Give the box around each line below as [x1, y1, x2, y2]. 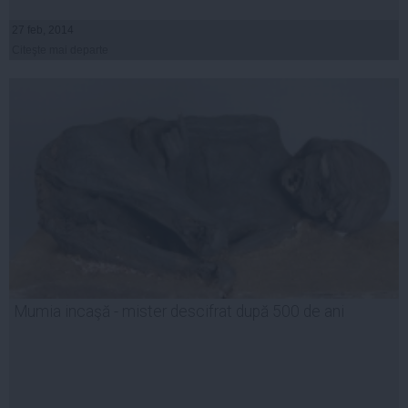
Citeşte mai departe [12, 44, 108, 57]
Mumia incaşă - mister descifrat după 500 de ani [14, 302, 344, 321]
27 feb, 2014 [12, 24, 74, 37]
